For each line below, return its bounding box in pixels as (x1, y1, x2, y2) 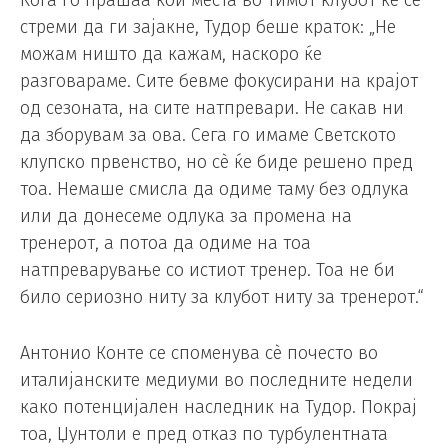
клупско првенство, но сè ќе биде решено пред (20, 150, 413, 173)
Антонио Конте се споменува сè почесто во (20, 341, 378, 364)
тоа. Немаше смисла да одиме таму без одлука (20, 177, 409, 200)
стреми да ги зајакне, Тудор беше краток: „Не (20, 15, 396, 38)
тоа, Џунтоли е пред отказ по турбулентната (20, 422, 388, 445)
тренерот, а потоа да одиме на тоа (20, 231, 311, 254)
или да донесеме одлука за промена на (20, 204, 352, 227)
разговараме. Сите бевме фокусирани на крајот (20, 69, 418, 92)
